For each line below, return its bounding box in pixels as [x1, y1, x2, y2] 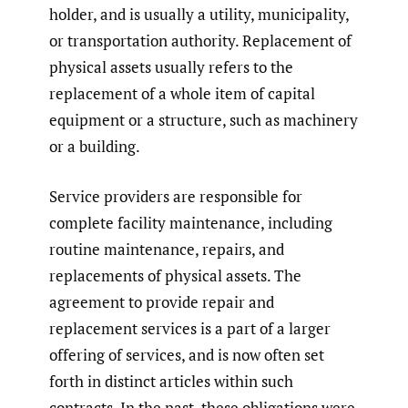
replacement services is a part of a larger [49, 317, 331, 339]
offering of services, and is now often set [49, 343, 324, 365]
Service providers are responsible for [49, 185, 302, 207]
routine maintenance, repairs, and [49, 238, 284, 260]
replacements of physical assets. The [49, 264, 301, 286]
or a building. [49, 136, 140, 158]
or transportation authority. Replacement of [49, 30, 352, 52]
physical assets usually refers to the [49, 56, 293, 78]
